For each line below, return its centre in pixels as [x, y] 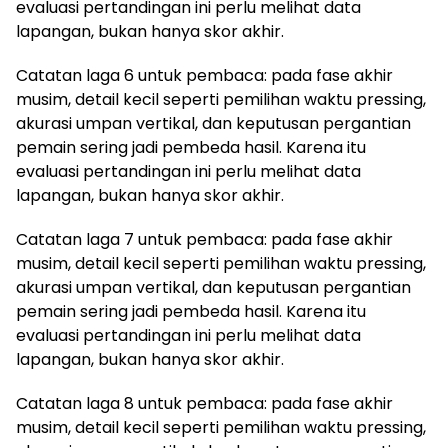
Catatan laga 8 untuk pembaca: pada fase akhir [204, 403]
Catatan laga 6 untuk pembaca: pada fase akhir [204, 75]
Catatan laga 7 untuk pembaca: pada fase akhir [204, 239]
